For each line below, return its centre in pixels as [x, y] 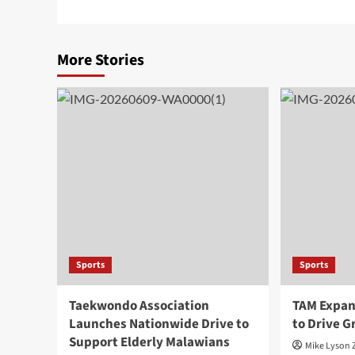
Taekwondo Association [139, 305]
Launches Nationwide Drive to [159, 324]
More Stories [101, 60]
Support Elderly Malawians [149, 342]
